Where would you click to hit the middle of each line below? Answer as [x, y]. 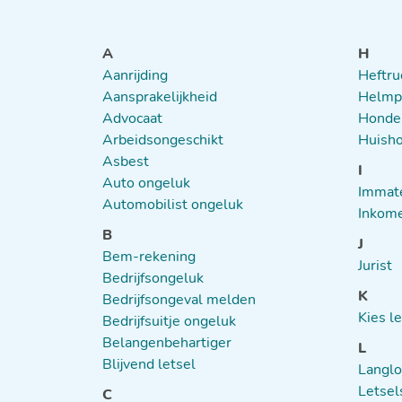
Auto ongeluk [146, 183]
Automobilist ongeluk [173, 205]
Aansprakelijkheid [160, 97]
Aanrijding [135, 75]
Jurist [375, 266]
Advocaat [132, 118]
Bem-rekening [149, 257]
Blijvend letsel [149, 364]
